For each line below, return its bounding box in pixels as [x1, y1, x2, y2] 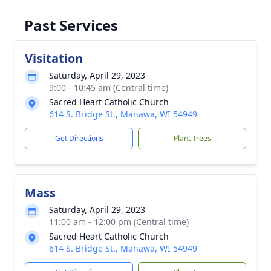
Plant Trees [173, 133, 211, 143]
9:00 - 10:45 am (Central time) [49, 82, 168, 93]
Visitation [25, 50, 83, 67]
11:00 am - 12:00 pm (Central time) [49, 216, 189, 227]
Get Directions [54, 133, 103, 143]
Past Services [24, 15, 118, 35]
